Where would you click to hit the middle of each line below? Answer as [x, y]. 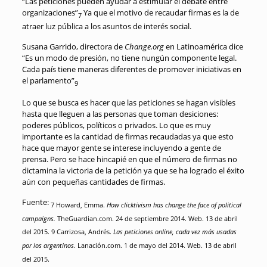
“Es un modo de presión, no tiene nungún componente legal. [129, 58]
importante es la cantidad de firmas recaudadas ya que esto [128, 137]
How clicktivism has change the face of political [174, 204]
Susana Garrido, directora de [73, 46]
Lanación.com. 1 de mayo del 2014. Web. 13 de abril [156, 245]
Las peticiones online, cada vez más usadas [175, 231]
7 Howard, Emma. [78, 204]
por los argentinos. [49, 245]
